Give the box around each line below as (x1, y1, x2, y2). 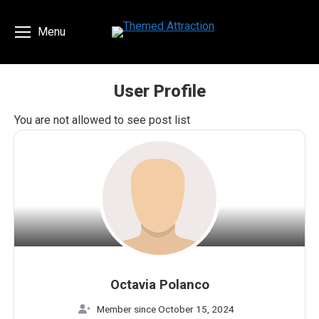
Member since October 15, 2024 (97, 303, 235, 315)
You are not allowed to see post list (14, 113, 190, 127)
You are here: (159, 106, 223, 120)
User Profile (113, 81, 206, 101)
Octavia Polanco (110, 277, 209, 293)
